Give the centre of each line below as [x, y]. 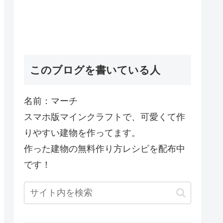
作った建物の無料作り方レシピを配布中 [105, 149]
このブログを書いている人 [95, 70]
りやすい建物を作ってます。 [82, 133]
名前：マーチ [51, 101]
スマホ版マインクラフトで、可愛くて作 [105, 117]
